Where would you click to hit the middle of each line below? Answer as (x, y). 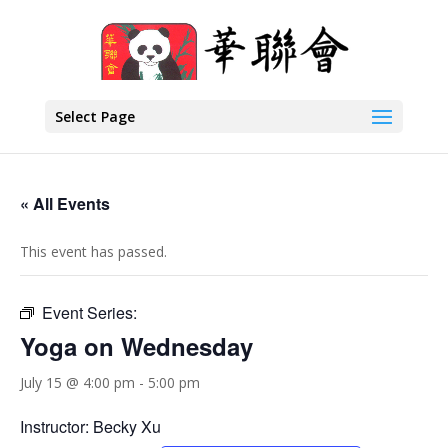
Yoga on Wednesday (136, 346)
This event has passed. (93, 251)
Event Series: (89, 312)
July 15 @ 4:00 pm (77, 382)
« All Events (65, 203)
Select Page (94, 116)
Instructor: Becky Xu (90, 426)
